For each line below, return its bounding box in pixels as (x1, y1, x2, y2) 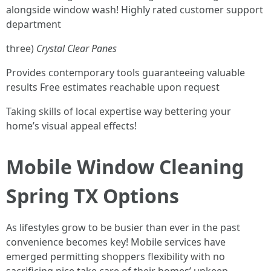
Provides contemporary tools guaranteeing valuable (6, 66, 245, 79)
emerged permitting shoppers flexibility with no (6, 250, 225, 263)
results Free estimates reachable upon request (6, 80, 220, 94)
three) (6, 42, 36, 55)
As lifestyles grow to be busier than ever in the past (6, 221, 240, 234)
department (6, 18, 61, 31)
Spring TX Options (6, 183, 179, 209)
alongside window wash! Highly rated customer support (6, 3, 263, 16)
